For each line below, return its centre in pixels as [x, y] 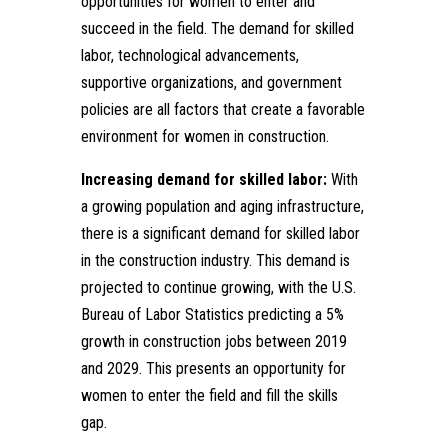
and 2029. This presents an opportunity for [213, 368]
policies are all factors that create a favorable [222, 109]
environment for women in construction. [204, 136]
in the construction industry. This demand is [215, 260]
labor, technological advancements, [189, 55]
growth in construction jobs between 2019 [213, 341]
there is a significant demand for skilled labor [220, 233]
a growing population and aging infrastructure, [222, 206]
